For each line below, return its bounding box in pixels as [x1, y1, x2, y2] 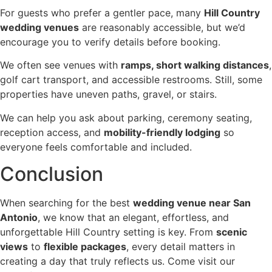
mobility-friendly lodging [104, 126, 220, 138]
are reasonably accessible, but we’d [79, 21, 245, 34]
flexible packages [44, 240, 126, 253]
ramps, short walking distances [121, 59, 269, 72]
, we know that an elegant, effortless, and [38, 211, 229, 224]
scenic [216, 226, 247, 239]
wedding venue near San [133, 197, 251, 209]
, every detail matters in [126, 240, 235, 253]
